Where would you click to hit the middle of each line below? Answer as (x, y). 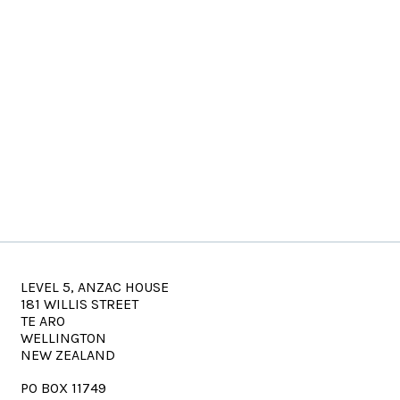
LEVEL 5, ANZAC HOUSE (95, 287)
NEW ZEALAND (68, 355)
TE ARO (43, 321)
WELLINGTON (64, 338)
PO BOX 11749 (64, 388)
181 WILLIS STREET (80, 304)
